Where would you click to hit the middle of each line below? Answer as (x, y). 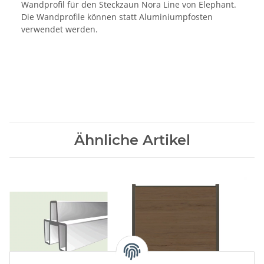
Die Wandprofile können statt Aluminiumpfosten (117, 17)
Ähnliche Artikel (132, 140)
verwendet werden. (60, 29)
